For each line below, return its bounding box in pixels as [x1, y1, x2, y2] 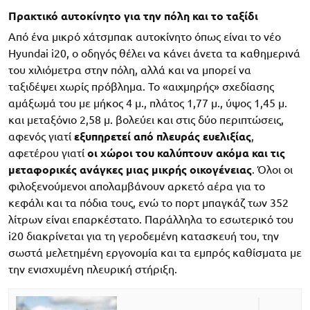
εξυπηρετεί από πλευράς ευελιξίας [74, 130, 251, 143]
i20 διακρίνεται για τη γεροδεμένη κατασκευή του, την [8, 230, 279, 243]
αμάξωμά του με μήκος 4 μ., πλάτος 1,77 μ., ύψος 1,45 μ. [8, 97, 287, 110]
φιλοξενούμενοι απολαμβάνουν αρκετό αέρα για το [8, 180, 265, 193]
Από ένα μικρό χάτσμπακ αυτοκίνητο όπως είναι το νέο [8, 30, 281, 44]
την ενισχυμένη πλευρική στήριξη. [8, 263, 177, 276]
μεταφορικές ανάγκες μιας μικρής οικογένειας [8, 163, 252, 176]
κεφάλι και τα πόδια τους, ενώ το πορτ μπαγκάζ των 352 [8, 197, 289, 210]
